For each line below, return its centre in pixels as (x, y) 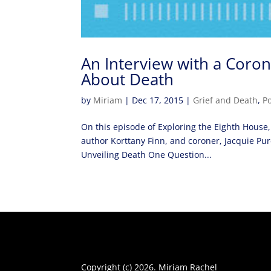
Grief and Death (226, 100)
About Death (128, 79)
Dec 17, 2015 (158, 100)
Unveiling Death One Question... (147, 154)
